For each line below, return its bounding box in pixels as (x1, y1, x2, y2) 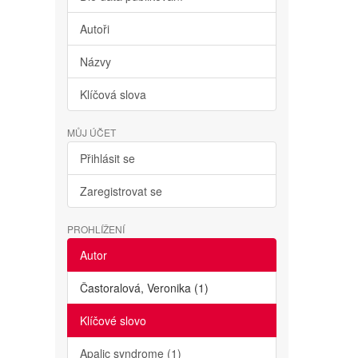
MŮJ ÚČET (66, 125, 116, 139)
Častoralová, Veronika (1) (79, 280, 209, 296)
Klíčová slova (79, 86, 146, 102)
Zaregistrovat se (79, 183, 162, 199)
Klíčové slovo (79, 312, 146, 328)
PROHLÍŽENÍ (66, 222, 125, 236)
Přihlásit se (79, 150, 135, 166)
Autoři (79, 21, 109, 37)
